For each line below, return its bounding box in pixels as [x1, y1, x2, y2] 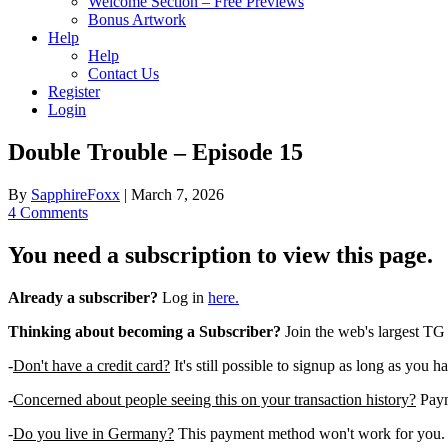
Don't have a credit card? [13, 356, 170, 374]
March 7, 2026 [131, 185, 224, 203]
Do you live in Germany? [13, 424, 174, 442]
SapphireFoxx [31, 185, 120, 203]
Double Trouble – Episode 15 [8, 138, 303, 165]
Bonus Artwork [88, 11, 186, 28]
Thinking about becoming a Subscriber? [8, 322, 281, 340]
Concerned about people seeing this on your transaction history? [13, 390, 416, 408]
